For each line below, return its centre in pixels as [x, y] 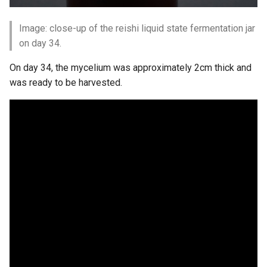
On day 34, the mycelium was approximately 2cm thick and [131, 68]
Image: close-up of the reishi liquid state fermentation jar [137, 29]
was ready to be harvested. [66, 83]
